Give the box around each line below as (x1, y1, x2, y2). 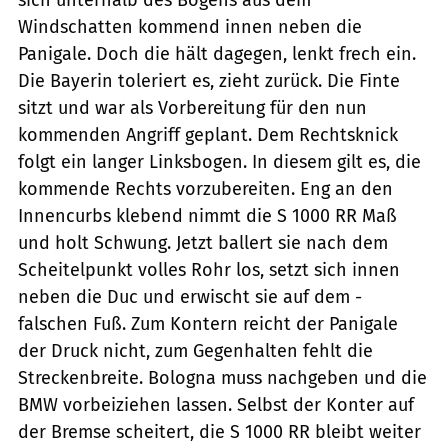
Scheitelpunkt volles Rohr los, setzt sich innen (18, 258, 400, 281)
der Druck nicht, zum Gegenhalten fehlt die (18, 339, 373, 362)
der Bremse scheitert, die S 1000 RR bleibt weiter (18, 420, 421, 443)
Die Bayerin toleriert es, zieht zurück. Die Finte (18, 69, 400, 92)
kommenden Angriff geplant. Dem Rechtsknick (18, 123, 398, 146)
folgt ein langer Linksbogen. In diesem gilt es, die (18, 150, 421, 173)
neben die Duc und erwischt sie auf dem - (18, 285, 362, 308)
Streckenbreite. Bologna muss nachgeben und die (18, 366, 427, 389)
